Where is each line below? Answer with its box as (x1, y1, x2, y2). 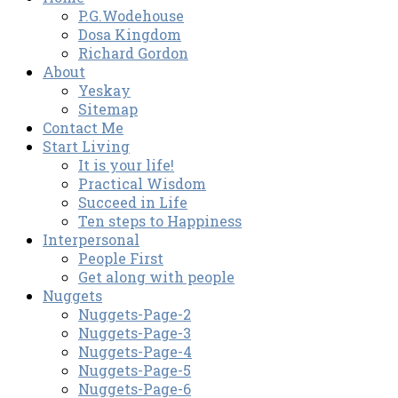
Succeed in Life (78, 193, 187, 212)
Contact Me (43, 118, 123, 138)
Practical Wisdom (78, 174, 206, 194)
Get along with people (78, 267, 235, 287)
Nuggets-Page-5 (78, 361, 191, 380)
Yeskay (78, 81, 131, 100)
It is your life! (78, 155, 174, 175)
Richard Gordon (78, 44, 188, 63)
